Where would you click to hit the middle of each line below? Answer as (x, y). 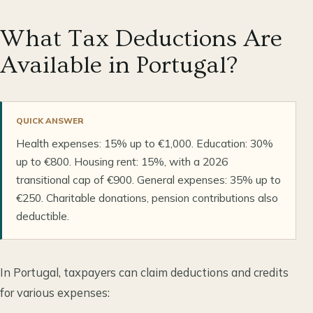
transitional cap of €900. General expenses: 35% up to (148, 179)
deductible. (43, 216)
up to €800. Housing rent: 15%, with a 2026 (122, 161)
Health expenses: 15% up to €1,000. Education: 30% (145, 143)
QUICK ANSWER (50, 120)
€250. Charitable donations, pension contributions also (147, 197)
